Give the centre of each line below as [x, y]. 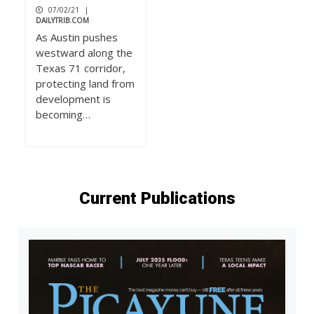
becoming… [63, 115]
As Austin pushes [77, 37]
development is [73, 99]
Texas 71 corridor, [81, 68]
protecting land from [85, 84]
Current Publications [157, 199]
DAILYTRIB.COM [62, 21]
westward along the [84, 53]
